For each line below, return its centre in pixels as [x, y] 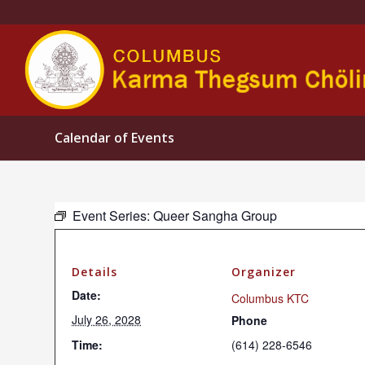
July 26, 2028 [106, 319]
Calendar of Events [114, 138]
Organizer [264, 272]
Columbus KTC [270, 298]
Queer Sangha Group [215, 215]
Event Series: [113, 215]
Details [95, 272]
